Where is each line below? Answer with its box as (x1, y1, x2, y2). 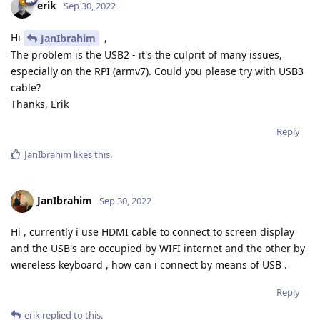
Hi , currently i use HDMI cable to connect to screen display (11, 225, 294, 239)
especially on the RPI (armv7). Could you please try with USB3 (11, 64, 304, 79)
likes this (71, 148, 110, 161)
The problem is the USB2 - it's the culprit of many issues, (11, 48, 282, 62)
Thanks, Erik (11, 97, 69, 111)
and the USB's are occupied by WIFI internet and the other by (11, 241, 305, 256)
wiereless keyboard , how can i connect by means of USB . (11, 258, 287, 272)
